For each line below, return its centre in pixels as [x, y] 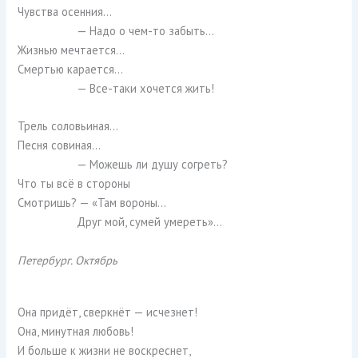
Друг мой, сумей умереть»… [150, 222]
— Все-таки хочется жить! [146, 89]
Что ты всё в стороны [74, 184]
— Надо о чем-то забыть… [146, 31]
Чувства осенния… [65, 12]
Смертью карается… [71, 70]
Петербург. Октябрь [68, 260]
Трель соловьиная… [68, 126]
